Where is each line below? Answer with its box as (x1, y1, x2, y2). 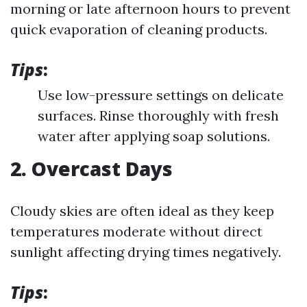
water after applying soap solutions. (38, 127, 270, 145)
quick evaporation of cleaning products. (10, 21, 267, 38)
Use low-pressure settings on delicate (38, 86, 284, 103)
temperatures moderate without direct (10, 223, 262, 240)
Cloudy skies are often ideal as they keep (10, 202, 274, 219)
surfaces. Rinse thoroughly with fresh (38, 107, 279, 124)
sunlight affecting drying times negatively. (10, 243, 281, 260)
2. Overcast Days (10, 156, 173, 182)
